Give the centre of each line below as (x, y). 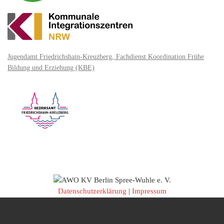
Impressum (149, 191)
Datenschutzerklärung (92, 191)
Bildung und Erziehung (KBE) (51, 68)
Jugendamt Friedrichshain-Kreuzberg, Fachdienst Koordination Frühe (106, 57)
